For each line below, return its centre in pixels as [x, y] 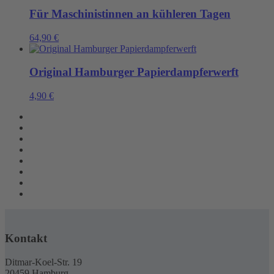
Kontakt [26, 238]
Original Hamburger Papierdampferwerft [134, 72]
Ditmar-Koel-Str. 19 [43, 262]
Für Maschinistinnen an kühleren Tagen [130, 14]
